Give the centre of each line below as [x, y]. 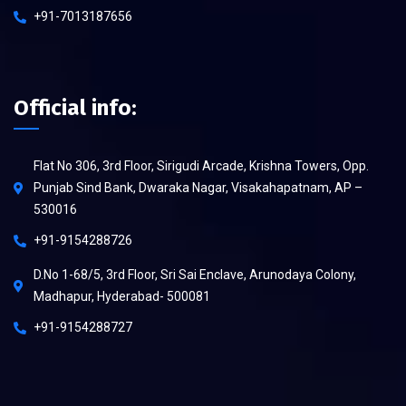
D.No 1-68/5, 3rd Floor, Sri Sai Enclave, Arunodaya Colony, [195, 274]
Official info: [75, 107]
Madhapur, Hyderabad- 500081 [122, 296]
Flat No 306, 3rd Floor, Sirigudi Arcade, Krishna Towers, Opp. [201, 165]
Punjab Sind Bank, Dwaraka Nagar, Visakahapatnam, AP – [198, 187]
